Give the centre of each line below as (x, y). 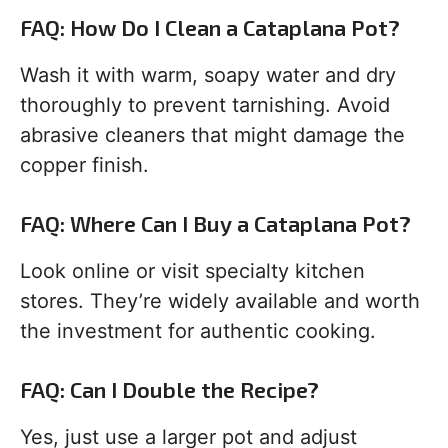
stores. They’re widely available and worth (220, 301)
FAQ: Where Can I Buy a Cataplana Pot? (215, 223)
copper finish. (84, 165)
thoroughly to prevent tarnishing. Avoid (205, 105)
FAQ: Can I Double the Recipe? (169, 389)
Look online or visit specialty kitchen (192, 271)
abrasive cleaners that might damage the (212, 135)
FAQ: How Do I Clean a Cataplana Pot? (210, 27)
